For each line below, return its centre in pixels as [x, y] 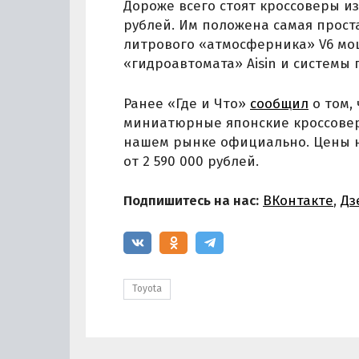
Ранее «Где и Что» [187, 103]
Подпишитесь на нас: [191, 201]
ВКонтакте [298, 201]
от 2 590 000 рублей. [191, 161]
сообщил [279, 103]
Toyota [147, 289]
